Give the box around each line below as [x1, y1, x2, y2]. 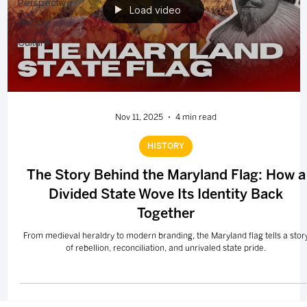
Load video [130, 3, 181, 16]
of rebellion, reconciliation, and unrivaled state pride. [66, 243, 266, 254]
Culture [17, 36, 50, 48]
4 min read [175, 112, 217, 123]
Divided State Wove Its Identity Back [49, 186, 283, 203]
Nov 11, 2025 [115, 112, 163, 123]
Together [137, 205, 195, 222]
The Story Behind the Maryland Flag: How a [26, 167, 306, 184]
